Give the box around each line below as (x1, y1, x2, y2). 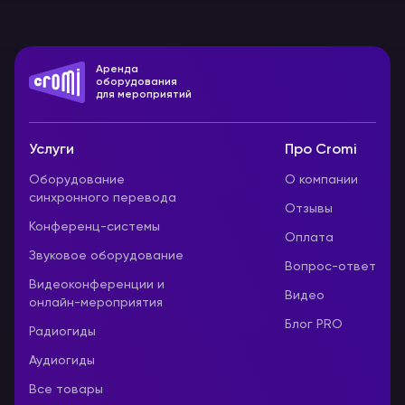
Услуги (29, 143, 74, 157)
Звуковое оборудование (29, 250, 184, 262)
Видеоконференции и (29, 278, 165, 291)
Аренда (96, 64, 138, 75)
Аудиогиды (29, 354, 95, 367)
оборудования (96, 77, 177, 88)
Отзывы (285, 202, 333, 215)
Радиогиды (29, 325, 96, 338)
